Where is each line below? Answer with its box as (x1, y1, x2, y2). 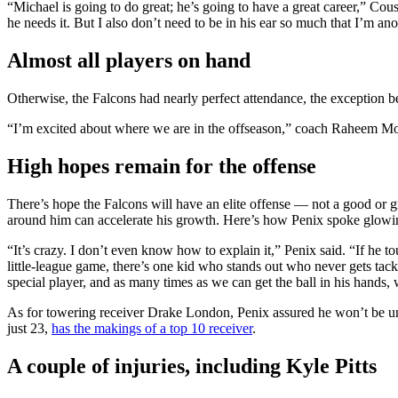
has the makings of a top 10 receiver (52, 320, 252, 336)
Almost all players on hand (7, 49, 251, 73)
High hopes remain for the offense (7, 154, 316, 178)
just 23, (7, 320, 52, 336)
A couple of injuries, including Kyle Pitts (7, 354, 377, 378)
